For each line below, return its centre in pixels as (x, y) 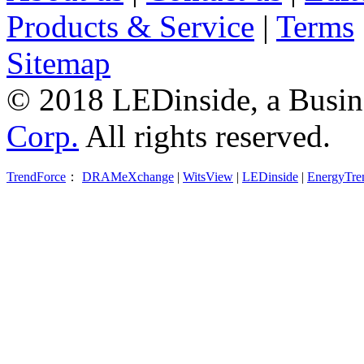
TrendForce (36, 176)
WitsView (208, 176)
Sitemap (58, 63)
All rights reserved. (205, 136)
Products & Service (130, 26)
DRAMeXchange (128, 176)
